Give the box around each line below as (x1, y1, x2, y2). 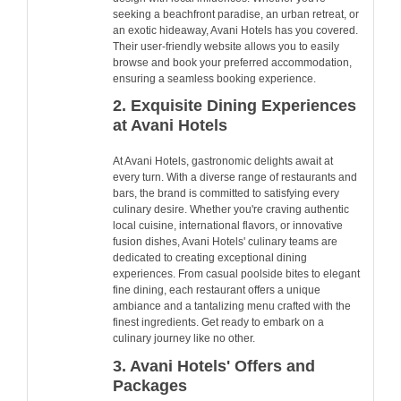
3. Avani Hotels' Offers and (113, 355, 315, 375)
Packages (113, 375, 187, 395)
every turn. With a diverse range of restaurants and (113, 171, 357, 184)
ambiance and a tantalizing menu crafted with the (113, 300, 351, 313)
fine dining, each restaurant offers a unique (113, 284, 320, 297)
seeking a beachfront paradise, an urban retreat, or (113, 8, 359, 21)
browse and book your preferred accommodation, (113, 56, 352, 70)
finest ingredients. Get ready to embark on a (113, 316, 324, 329)
